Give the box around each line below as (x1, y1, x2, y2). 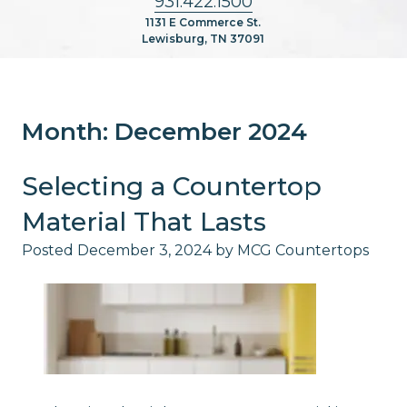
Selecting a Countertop (21, 170, 322, 202)
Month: (21, 116, 114, 146)
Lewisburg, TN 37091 (142, 31, 265, 45)
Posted (21, 241, 77, 259)
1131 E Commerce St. (145, 15, 262, 29)
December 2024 (114, 116, 307, 146)
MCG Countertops (236, 241, 369, 259)
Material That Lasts (21, 205, 266, 237)
